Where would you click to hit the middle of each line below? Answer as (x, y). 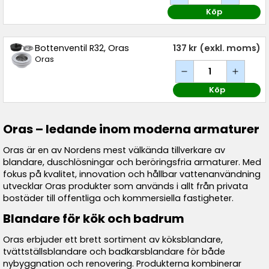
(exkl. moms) (230, 48)
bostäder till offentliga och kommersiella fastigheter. (118, 198)
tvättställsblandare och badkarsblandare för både (114, 252)
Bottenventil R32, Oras (82, 48)
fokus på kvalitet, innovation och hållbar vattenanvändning (132, 174)
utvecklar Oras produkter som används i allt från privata (125, 186)
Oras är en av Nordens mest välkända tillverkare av (114, 150)
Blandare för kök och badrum (94, 219)
